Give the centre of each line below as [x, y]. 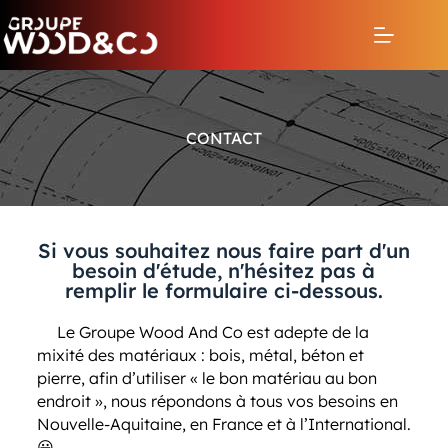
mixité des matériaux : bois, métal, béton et [200, 355]
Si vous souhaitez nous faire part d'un [223, 250]
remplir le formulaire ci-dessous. [223, 290]
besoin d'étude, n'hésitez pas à [224, 270]
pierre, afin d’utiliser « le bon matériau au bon [206, 378]
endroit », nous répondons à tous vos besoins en [217, 401]
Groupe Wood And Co [160, 332]
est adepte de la [305, 332]
